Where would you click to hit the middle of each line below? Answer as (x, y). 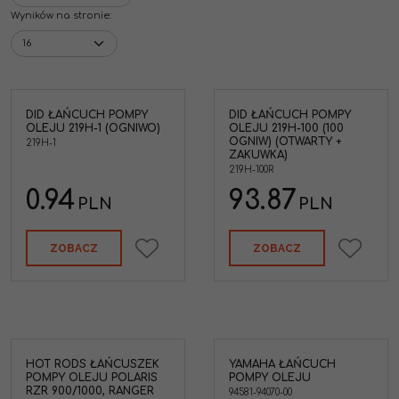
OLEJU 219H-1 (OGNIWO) (93, 128)
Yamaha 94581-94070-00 (146, 365)
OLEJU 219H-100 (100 (286, 128)
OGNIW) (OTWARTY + (285, 142)
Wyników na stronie (60, 16)
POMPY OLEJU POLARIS (92, 378)
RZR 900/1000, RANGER (90, 391)
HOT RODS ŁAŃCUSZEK (93, 364)
